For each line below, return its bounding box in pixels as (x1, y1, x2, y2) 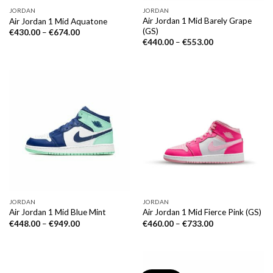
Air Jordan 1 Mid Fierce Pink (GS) (142, 207, 261, 218)
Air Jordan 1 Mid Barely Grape (142, 16, 252, 26)
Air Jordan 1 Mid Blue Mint (9, 207, 106, 218)
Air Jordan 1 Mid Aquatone (9, 16, 107, 26)
